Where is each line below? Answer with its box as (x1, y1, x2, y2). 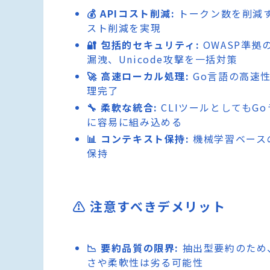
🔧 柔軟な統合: (87, 100, 158, 115)
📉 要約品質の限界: (87, 240, 180, 255)
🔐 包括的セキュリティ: (87, 37, 200, 52)
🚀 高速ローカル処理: (87, 69, 190, 84)
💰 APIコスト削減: (87, 6, 175, 21)
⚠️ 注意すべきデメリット (72, 197, 226, 216)
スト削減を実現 (87, 20, 162, 36)
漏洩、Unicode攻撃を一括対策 (87, 52, 238, 67)
